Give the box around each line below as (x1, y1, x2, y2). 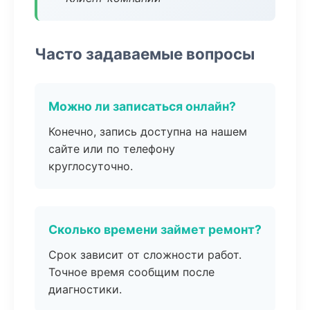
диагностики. (48, 282, 122, 296)
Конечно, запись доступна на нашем (48, 125, 247, 138)
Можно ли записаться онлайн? (48, 99, 236, 113)
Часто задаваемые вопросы (35, 44, 255, 63)
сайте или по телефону (48, 142, 175, 156)
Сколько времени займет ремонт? (48, 222, 262, 237)
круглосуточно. (48, 159, 133, 173)
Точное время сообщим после (48, 265, 215, 279)
